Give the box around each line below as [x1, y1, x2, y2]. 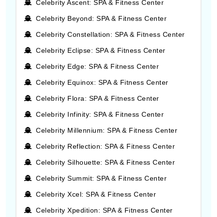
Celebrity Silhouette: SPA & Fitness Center [36, 158, 175, 166]
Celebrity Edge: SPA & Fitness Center [36, 62, 159, 70]
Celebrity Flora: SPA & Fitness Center [36, 94, 159, 102]
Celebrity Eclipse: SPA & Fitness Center [36, 46, 166, 54]
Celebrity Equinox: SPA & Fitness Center [36, 78, 169, 86]
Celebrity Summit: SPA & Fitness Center [36, 174, 167, 182]
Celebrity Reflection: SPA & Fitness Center [36, 142, 175, 150]
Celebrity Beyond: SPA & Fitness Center [36, 15, 167, 22]
